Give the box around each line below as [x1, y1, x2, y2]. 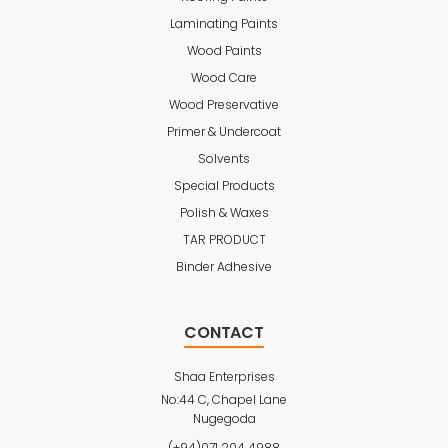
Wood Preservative [169, 96, 279, 113]
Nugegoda [192, 410, 256, 427]
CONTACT [184, 321, 264, 344]
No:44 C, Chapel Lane [161, 391, 287, 408]
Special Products [173, 177, 275, 194]
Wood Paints [186, 42, 262, 59]
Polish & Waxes [179, 204, 269, 221]
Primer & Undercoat [167, 123, 281, 140]
